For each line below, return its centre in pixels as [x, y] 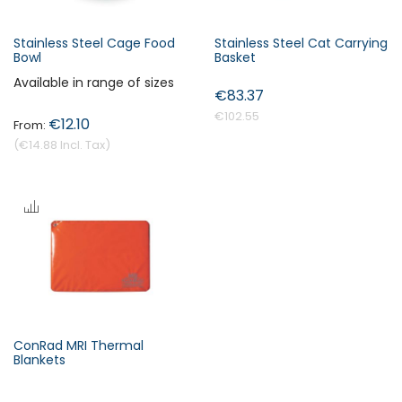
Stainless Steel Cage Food [94, 44]
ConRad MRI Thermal [79, 345]
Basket [235, 58]
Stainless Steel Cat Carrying [301, 44]
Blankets [39, 359]
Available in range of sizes [94, 83]
